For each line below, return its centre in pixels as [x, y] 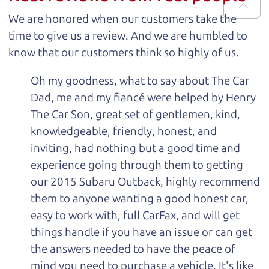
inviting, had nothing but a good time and [136, 148]
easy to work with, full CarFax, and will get [135, 215]
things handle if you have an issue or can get [142, 232]
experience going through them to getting [137, 165]
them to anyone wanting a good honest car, [140, 198]
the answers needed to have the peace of [133, 249]
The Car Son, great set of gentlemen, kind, [136, 114]
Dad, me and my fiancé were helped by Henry [144, 97]
